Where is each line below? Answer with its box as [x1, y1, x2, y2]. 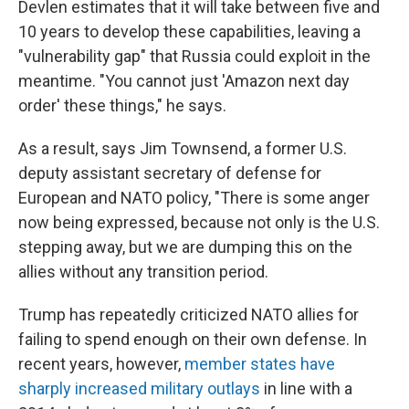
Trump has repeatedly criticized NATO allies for [18, 305, 359, 325]
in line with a [260, 379, 352, 399]
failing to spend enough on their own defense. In [18, 330, 367, 350]
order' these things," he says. [18, 96, 226, 116]
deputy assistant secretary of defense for [18, 163, 321, 184]
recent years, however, [18, 354, 184, 374]
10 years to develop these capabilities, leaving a [18, 22, 361, 42]
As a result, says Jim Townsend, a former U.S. [18, 139, 347, 159]
